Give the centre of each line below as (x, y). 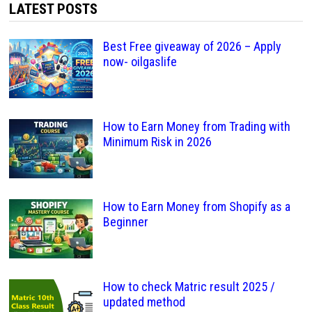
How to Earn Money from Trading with (196, 126)
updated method (144, 302)
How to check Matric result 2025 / (189, 286)
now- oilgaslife (140, 61)
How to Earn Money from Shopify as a (196, 206)
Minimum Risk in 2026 (157, 141)
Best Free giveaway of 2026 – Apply (192, 46)
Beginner (125, 221)
